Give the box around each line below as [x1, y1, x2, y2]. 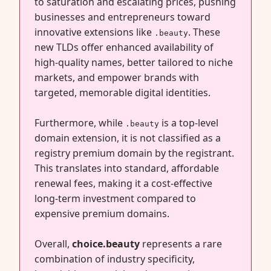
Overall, [34, 237, 72, 250]
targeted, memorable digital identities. [34, 86, 211, 99]
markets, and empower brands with [34, 71, 199, 84]
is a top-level [159, 116, 218, 129]
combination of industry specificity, [34, 252, 195, 266]
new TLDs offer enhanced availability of [34, 41, 214, 54]
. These [188, 25, 220, 39]
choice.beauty [72, 237, 140, 250]
